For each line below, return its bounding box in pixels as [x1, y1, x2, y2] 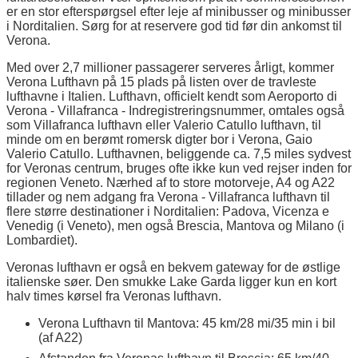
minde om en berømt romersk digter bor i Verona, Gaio [6, 132, 312, 146]
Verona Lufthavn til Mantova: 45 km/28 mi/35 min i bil [38, 316, 336, 330]
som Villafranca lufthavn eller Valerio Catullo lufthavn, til [6, 117, 321, 132]
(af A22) [38, 330, 82, 344]
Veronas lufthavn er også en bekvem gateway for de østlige [6, 260, 340, 274]
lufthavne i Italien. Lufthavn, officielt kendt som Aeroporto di [6, 89, 337, 103]
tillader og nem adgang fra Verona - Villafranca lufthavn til [6, 189, 330, 204]
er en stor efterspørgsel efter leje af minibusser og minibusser [6, 4, 351, 18]
